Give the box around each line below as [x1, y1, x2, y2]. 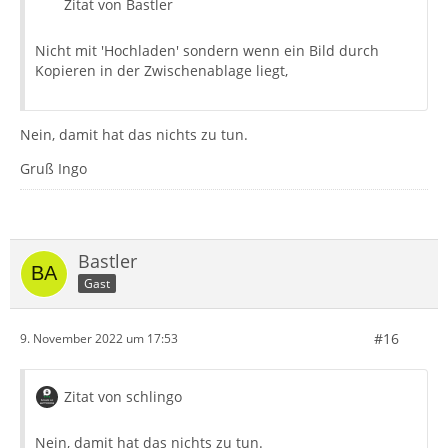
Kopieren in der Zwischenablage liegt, [35, 60, 288, 80]
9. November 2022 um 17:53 [20, 330, 178, 347]
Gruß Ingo [20, 158, 87, 178]
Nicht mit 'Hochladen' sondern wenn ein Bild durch [35, 40, 379, 60]
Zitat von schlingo [64, 386, 182, 406]
